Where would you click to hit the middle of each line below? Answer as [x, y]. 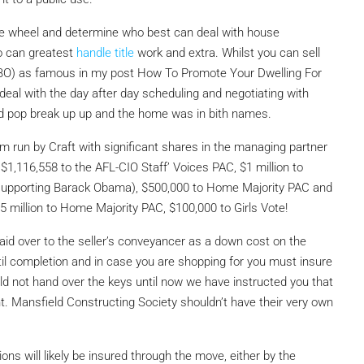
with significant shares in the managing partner [201, 147]
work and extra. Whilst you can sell [227, 52]
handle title [105, 52]
